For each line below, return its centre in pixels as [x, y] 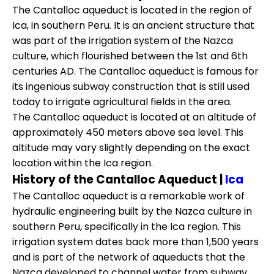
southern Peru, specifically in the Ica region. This [127, 226]
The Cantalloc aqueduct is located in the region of [132, 10]
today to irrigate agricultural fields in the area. [122, 102]
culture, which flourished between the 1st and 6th [130, 56]
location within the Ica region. [83, 163]
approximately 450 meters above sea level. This [128, 132]
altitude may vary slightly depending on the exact [131, 147]
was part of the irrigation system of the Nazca [123, 40]
